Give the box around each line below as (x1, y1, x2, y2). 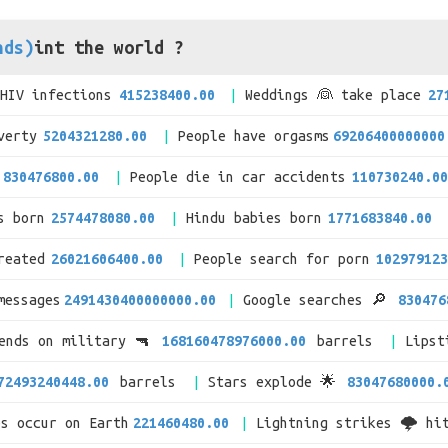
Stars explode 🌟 (207, 374, 344, 390)
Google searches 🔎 (243, 292, 396, 308)
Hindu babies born (185, 210, 322, 226)
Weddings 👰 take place (245, 87, 422, 103)
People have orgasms (177, 128, 330, 144)
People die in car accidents (129, 169, 346, 185)
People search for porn (193, 251, 370, 267)
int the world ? (34, 37, 184, 57)
